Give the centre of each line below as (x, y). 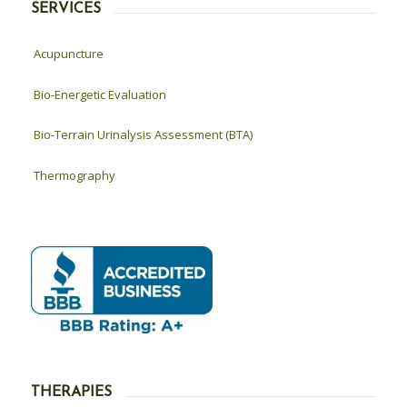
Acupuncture (68, 53)
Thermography (74, 176)
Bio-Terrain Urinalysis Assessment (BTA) (143, 135)
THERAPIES (71, 393)
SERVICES (65, 10)
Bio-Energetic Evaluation (99, 94)
